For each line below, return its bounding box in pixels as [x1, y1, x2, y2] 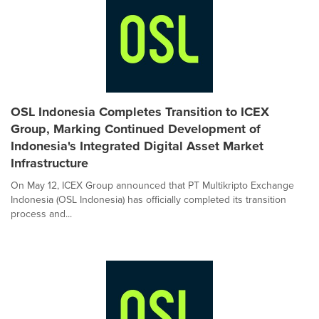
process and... [11, 206, 72, 221]
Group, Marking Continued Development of [11, 120, 261, 138]
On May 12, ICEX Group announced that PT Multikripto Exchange [11, 178, 294, 193]
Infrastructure [11, 154, 88, 172]
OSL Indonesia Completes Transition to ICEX [11, 103, 269, 121]
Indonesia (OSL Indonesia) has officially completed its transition [11, 192, 286, 207]
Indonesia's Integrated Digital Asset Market [11, 137, 263, 155]
